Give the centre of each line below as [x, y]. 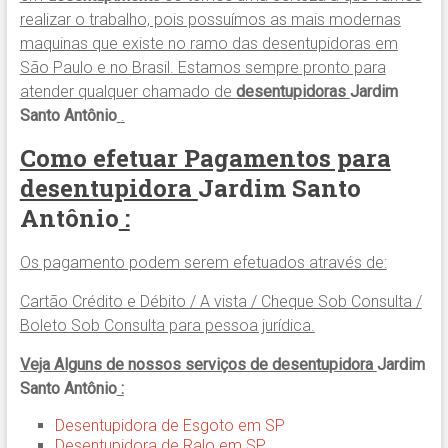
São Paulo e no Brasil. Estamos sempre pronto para [202, 68]
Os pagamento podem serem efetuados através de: [203, 263]
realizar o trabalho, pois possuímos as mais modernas [210, 20]
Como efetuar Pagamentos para [205, 158]
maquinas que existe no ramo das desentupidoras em [208, 44]
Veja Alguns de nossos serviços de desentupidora [198, 365]
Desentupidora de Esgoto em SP [169, 426]
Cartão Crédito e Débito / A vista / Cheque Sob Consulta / [220, 302]
